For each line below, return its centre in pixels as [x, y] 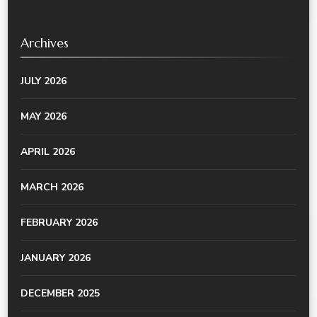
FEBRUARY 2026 [59, 222]
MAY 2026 [44, 116]
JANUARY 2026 [56, 258]
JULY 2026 [44, 81]
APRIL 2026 [48, 151]
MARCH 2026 [52, 187]
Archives [45, 42]
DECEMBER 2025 [60, 293]
